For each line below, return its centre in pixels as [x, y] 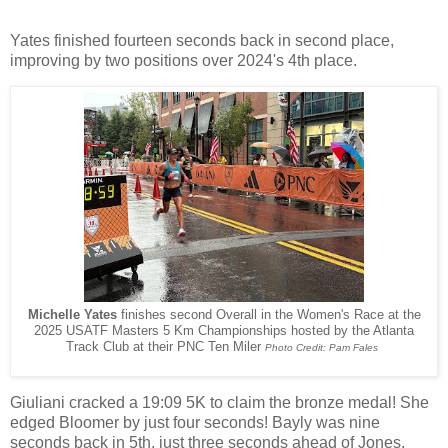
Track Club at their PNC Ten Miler [165, 347]
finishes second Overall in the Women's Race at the [268, 315]
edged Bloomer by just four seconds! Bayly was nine [195, 423]
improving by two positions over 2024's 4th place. [183, 60]
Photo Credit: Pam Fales [321, 348]
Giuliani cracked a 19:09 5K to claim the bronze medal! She [219, 403]
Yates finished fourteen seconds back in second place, [202, 40]
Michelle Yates [72, 315]
